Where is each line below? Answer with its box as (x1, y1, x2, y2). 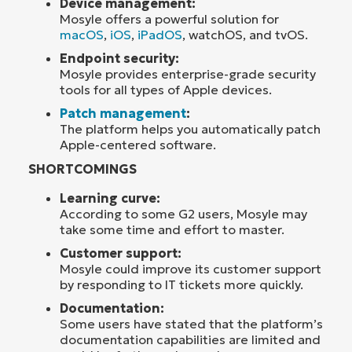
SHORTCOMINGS (28, 161, 137, 178)
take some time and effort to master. (60, 222, 284, 238)
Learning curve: (60, 190, 160, 207)
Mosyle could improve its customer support (60, 261, 321, 277)
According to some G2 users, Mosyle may (60, 206, 307, 222)
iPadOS (137, 27, 182, 43)
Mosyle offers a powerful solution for (60, 11, 279, 27)
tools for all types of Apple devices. (60, 82, 272, 98)
